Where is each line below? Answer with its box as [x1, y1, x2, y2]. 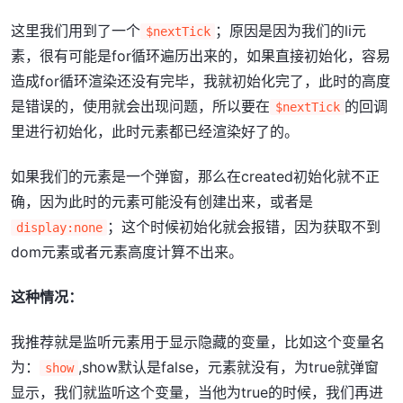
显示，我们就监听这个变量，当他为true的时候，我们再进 [11, 382, 383, 401]
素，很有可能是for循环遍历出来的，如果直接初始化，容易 [11, 46, 390, 65]
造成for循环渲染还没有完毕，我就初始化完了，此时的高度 [11, 71, 390, 90]
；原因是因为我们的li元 [215, 21, 367, 40]
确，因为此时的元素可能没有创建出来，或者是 [11, 192, 313, 210]
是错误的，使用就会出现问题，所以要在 [11, 96, 270, 115]
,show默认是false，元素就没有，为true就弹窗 [78, 357, 380, 376]
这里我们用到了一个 [11, 21, 140, 40]
